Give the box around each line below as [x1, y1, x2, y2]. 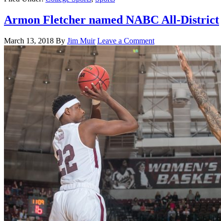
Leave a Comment [97, 37, 154, 45]
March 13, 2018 [4, 37, 54, 45]
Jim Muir [67, 37, 95, 45]
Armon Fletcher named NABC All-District [4, 13, 219, 27]
